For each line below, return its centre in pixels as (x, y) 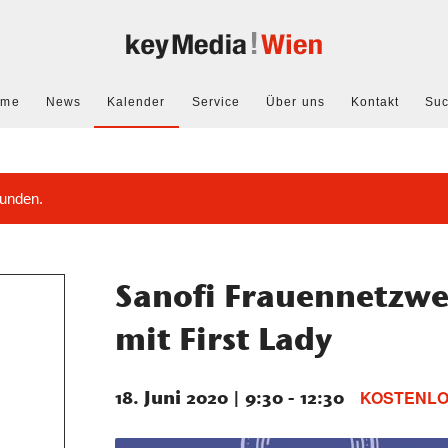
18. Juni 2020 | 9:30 (199, 397)
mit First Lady (224, 338)
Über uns (295, 102)
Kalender (136, 102)
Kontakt (375, 102)
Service (216, 102)
